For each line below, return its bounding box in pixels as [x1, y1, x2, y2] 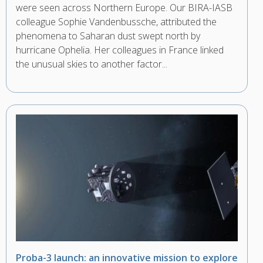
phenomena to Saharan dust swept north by [16, 29, 200, 42]
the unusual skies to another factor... [16, 58, 167, 70]
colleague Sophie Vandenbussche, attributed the [16, 15, 217, 28]
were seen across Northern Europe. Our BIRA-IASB [16, 1, 232, 14]
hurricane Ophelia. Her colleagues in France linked [16, 43, 224, 56]
